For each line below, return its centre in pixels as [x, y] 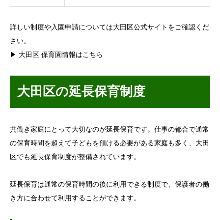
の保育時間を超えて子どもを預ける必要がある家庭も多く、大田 [110, 143]
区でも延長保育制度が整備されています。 [75, 157]
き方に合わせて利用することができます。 [75, 198]
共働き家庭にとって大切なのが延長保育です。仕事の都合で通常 [110, 130]
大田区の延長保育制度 [81, 92]
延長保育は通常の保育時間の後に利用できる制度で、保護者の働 [110, 185]
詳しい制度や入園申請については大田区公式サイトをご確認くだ [110, 27]
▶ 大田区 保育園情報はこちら [56, 55]
